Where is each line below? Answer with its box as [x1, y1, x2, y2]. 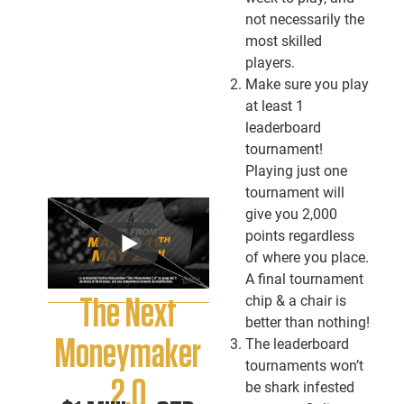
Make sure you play [244, 76, 369, 93]
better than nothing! [244, 314, 370, 331]
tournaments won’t [244, 357, 363, 374]
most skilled [244, 32, 322, 50]
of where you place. [244, 249, 369, 266]
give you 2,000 [244, 206, 337, 223]
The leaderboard [244, 335, 349, 353]
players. [244, 54, 295, 71]
